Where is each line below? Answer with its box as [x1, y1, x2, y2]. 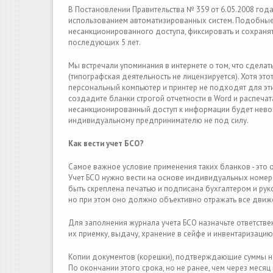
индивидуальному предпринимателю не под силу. [68, 115, 249, 126]
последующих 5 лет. [68, 37, 142, 48]
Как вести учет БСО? [68, 138, 144, 149]
